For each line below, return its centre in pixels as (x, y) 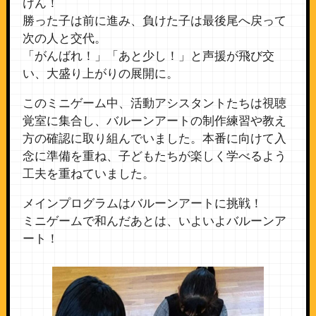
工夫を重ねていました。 (88, 174)
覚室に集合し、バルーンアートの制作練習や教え (154, 121)
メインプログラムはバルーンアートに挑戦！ (142, 204)
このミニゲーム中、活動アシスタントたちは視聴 (154, 104)
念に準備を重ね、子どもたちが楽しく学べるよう (154, 157)
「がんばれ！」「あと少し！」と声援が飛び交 (148, 56)
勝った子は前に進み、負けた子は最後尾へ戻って (154, 21)
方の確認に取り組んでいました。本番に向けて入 (154, 139)
